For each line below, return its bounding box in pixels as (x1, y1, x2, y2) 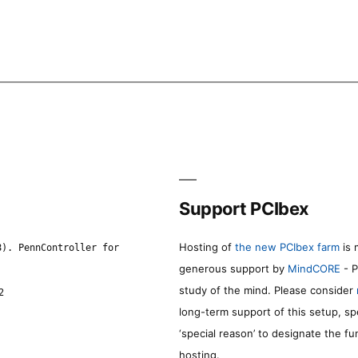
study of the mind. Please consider (179, 283, 356, 296)
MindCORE (288, 261, 340, 275)
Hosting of (179, 240, 235, 253)
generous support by (179, 261, 288, 275)
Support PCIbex (179, 197, 309, 219)
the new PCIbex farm (235, 240, 340, 253)
